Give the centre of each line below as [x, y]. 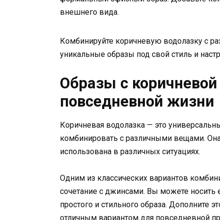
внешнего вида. [89, 12]
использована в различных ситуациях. [130, 151]
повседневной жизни [137, 101]
